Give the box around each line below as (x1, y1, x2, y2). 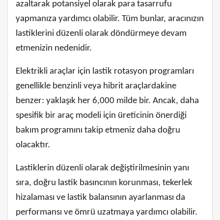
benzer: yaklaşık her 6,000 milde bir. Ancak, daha (16, 96, 199, 106)
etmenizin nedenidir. (16, 43, 92, 53)
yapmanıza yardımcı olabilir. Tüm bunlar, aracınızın (16, 14, 204, 24)
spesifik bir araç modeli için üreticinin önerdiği (16, 110, 187, 120)
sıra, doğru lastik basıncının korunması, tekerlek (16, 178, 192, 188)
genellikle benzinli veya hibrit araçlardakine (16, 81, 176, 91)
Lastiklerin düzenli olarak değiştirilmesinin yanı (16, 163, 189, 173)
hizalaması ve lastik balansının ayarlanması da (16, 192, 185, 202)
